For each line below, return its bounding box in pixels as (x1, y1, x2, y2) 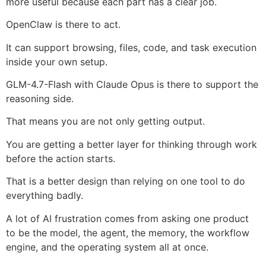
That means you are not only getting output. (6, 115, 205, 128)
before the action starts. (6, 152, 115, 164)
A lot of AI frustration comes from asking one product (6, 212, 249, 224)
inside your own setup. (6, 55, 107, 68)
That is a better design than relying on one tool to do (6, 175, 245, 188)
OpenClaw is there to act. (6, 18, 121, 31)
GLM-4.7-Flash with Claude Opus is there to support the (6, 78, 258, 91)
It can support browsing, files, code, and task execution (6, 41, 256, 53)
